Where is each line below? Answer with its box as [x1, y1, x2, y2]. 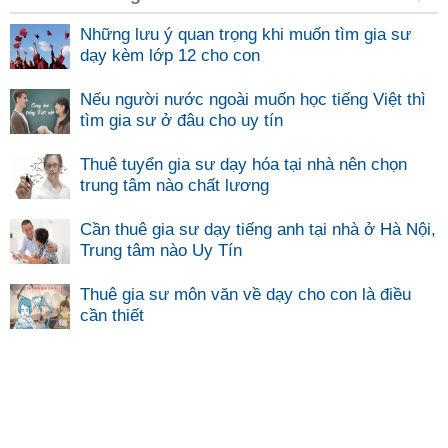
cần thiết [80, 305, 149, 326]
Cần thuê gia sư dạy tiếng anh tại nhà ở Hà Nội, [80, 219, 436, 240]
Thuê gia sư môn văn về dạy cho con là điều [80, 284, 411, 305]
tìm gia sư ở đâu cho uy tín [80, 110, 288, 131]
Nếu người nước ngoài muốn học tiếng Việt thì [80, 89, 426, 110]
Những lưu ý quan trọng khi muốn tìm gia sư [80, 24, 411, 45]
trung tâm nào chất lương [80, 175, 274, 196]
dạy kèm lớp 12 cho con [80, 45, 265, 66]
